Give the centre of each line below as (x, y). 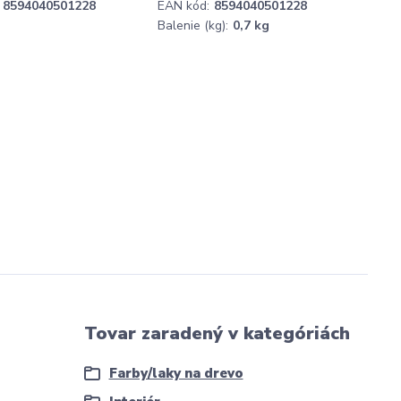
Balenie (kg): (193, 25)
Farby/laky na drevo (176, 373)
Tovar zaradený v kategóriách (217, 333)
